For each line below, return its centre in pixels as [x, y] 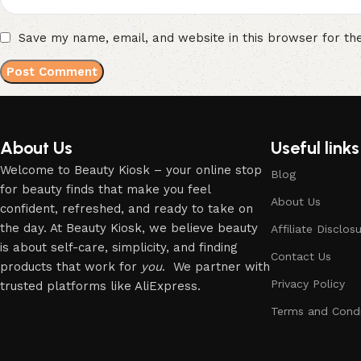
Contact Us [301, 256]
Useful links [315, 147]
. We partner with [216, 266]
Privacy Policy [307, 283]
